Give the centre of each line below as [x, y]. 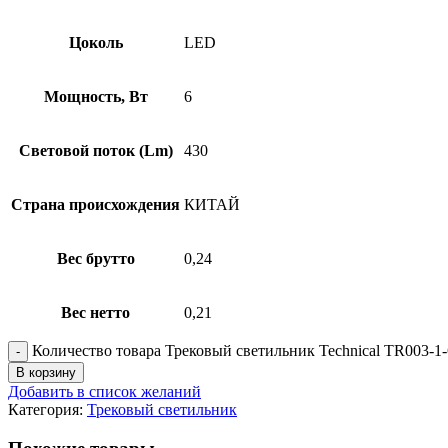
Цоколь [95, 42]
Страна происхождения [95, 204]
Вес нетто [95, 312]
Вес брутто [95, 258]
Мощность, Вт [95, 96]
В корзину [46, 372]
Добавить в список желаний [104, 391]
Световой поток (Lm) [95, 150]
